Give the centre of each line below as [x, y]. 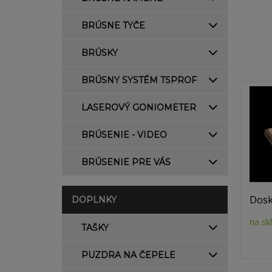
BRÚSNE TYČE [113, 25]
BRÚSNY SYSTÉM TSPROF [139, 80]
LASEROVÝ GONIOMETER [139, 107]
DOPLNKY [94, 200]
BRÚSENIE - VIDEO [124, 135]
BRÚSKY [100, 53]
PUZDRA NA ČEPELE [128, 255]
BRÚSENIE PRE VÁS [126, 162]
